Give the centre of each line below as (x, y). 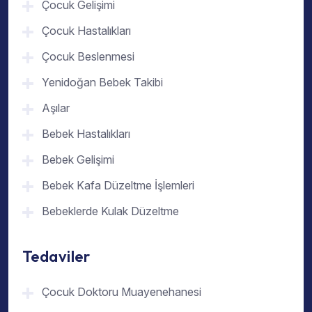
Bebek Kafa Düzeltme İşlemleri (118, 186)
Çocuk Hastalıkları (86, 31)
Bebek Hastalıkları (86, 134)
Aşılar (56, 108)
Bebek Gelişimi (78, 160)
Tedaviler (56, 257)
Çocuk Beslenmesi (88, 57)
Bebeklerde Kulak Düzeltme (110, 211)
